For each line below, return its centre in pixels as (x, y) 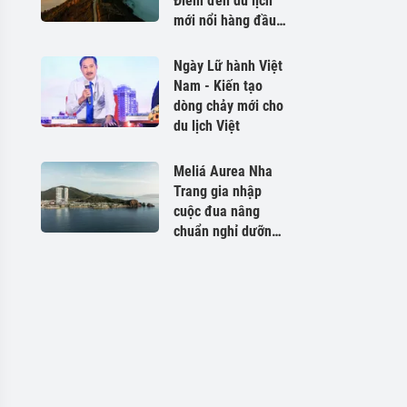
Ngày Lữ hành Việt (228, 66)
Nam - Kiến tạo (218, 86)
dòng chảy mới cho (228, 106)
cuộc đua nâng (217, 211)
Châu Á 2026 (211, 40)
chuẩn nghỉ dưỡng (226, 231)
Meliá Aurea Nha (223, 171)
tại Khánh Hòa (215, 251)
